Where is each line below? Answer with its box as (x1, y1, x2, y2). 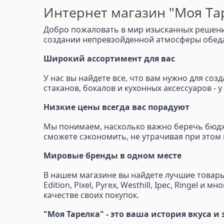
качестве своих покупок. (43, 189, 139, 200)
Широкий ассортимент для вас (43, 52, 175, 64)
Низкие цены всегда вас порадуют (43, 101, 189, 112)
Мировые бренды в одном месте (43, 149, 181, 161)
